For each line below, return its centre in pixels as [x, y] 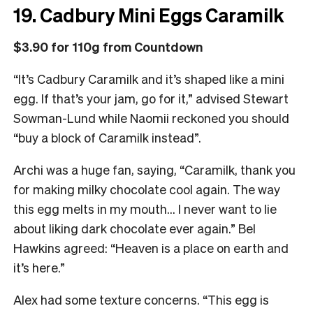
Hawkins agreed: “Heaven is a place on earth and [151, 247]
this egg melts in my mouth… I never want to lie [145, 208]
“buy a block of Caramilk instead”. [107, 137]
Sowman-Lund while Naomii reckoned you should [151, 117]
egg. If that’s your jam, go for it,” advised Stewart [151, 98]
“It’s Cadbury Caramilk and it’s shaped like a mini [149, 78]
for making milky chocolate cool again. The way [147, 189]
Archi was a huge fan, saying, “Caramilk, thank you [154, 169]
